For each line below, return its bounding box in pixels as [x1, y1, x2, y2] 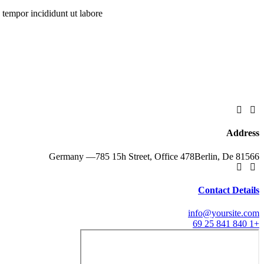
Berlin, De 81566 [194, 151, 259, 161]
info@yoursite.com [188, 208, 259, 219]
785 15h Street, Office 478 [95, 151, 194, 161]
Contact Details [198, 184, 259, 195]
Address [226, 128, 259, 138]
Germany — [49, 151, 95, 161]
